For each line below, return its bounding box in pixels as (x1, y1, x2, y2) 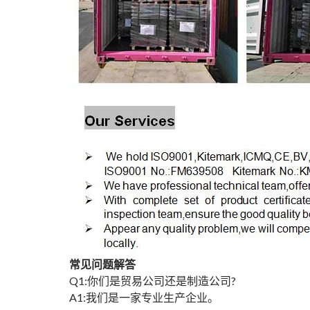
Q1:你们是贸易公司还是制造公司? (69, 274, 236, 288)
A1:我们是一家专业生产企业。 (69, 291, 219, 304)
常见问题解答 (69, 257, 136, 271)
